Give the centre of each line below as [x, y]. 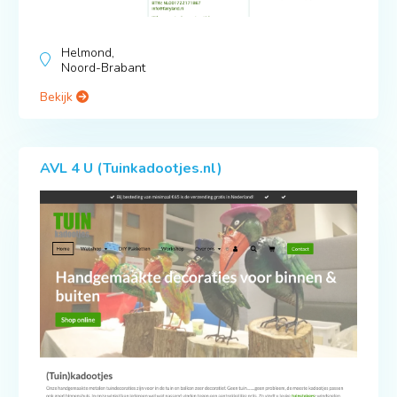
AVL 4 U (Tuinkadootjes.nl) [131, 169]
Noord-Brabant [103, 68]
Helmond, [87, 53]
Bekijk [58, 97]
